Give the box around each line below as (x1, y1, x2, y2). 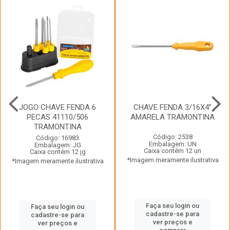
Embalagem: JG (34, 141, 81, 149)
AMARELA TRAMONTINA (130, 112, 215, 122)
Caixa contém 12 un (144, 146, 201, 155)
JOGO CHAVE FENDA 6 (19, 102, 96, 112)
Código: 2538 (152, 132, 193, 141)
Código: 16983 (36, 133, 79, 142)
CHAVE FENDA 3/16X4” (133, 102, 212, 112)
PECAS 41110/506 (27, 112, 88, 122)
